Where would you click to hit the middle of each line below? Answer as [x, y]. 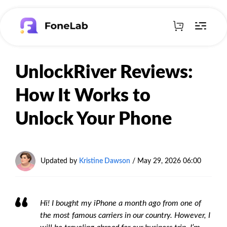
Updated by [60, 161]
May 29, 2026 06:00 [169, 161]
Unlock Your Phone [93, 119]
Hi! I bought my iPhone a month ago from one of [121, 203]
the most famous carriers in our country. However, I [125, 215]
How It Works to [83, 96]
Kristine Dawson [105, 161]
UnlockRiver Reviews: [104, 72]
